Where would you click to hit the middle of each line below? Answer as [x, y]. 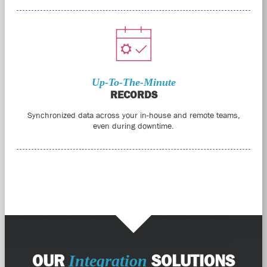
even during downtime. [133, 126]
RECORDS [133, 95]
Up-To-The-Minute [133, 83]
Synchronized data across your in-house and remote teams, [133, 115]
